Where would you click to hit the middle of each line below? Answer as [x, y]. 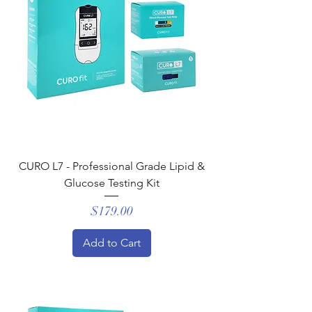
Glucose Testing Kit [111, 183]
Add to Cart [111, 242]
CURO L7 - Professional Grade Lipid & [111, 166]
